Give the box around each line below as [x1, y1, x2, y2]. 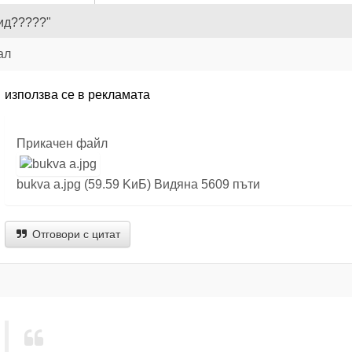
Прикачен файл [16, 137, 108, 150]
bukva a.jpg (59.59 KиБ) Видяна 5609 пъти [16, 178, 260, 191]
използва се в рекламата [4, 88, 150, 101]
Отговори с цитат [28, 228, 120, 240]
